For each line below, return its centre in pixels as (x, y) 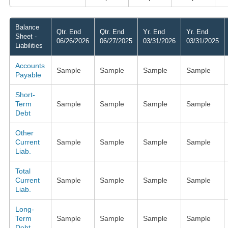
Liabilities (29, 45)
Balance (27, 27)
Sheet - (26, 36)
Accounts (30, 65)
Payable (28, 75)
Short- (25, 94)
